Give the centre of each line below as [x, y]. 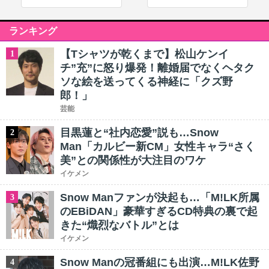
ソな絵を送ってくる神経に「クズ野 [147, 82]
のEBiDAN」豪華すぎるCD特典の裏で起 [159, 211]
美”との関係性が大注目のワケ [133, 160]
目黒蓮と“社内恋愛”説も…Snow [139, 133]
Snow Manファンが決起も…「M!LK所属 [160, 198]
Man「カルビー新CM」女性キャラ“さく [158, 147]
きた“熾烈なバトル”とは [119, 225]
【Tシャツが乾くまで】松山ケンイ [144, 54]
